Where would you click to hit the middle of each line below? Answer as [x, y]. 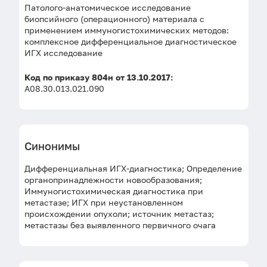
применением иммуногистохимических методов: [126, 30]
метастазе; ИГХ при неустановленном [103, 202]
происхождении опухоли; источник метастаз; [119, 214]
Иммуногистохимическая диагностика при [114, 191]
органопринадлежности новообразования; [113, 180]
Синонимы [52, 146]
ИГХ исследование [63, 53]
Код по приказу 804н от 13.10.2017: [98, 77]
